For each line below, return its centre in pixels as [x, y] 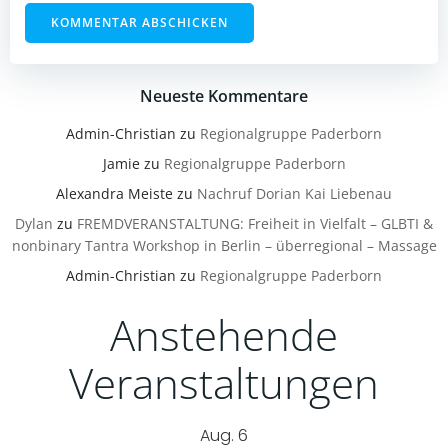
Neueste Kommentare [224, 96]
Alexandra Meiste [114, 194]
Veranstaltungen [224, 383]
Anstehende [224, 335]
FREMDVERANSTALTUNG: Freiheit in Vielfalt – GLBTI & [255, 224]
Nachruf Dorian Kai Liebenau [294, 194]
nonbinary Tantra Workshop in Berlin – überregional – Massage [224, 246]
